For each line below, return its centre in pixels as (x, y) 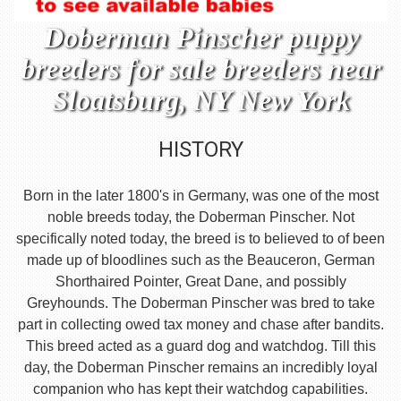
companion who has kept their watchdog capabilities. (200, 389)
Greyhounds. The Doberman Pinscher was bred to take (200, 303)
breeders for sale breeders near (200, 69)
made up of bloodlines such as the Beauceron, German (200, 260)
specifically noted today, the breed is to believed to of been (200, 239)
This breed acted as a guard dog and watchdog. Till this (200, 346)
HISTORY (200, 150)
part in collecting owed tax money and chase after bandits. (200, 325)
